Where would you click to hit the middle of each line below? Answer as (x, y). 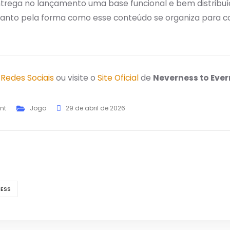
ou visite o (76, 78)
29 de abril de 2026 (95, 108)
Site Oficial (118, 78)
